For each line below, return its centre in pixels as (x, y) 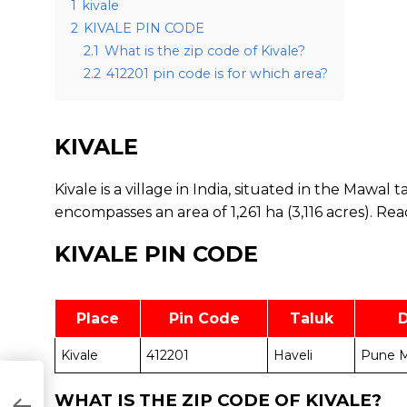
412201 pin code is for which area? (217, 74)
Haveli (293, 355)
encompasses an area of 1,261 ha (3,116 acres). (215, 212)
